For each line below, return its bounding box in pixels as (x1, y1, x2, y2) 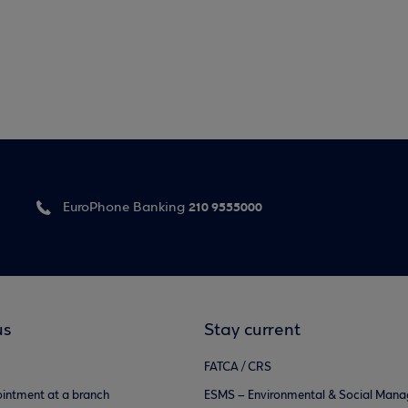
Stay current (204, 321, 301, 340)
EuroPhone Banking (63, 200, 186, 215)
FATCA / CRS (204, 361, 271, 374)
